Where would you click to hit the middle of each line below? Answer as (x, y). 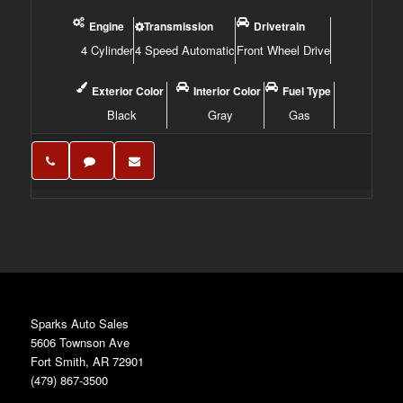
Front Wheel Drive (283, 50)
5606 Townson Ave (80, 342)
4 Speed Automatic (184, 50)
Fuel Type (307, 91)
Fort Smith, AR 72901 (87, 361)
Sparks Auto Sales (79, 323)
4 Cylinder (105, 50)
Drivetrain (279, 26)
